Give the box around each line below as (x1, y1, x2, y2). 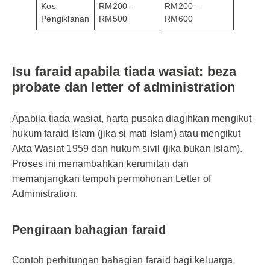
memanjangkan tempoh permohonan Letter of (12, 174, 212, 184)
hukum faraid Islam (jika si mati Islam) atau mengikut (12, 128, 241, 139)
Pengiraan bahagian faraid (12, 223, 166, 236)
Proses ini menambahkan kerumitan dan (12, 159, 189, 169)
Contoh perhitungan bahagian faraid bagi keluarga (12, 255, 233, 265)
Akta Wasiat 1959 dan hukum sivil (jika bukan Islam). (12, 143, 243, 154)
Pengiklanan (41, 14, 90, 24)
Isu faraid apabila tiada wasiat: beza (12, 64, 237, 79)
